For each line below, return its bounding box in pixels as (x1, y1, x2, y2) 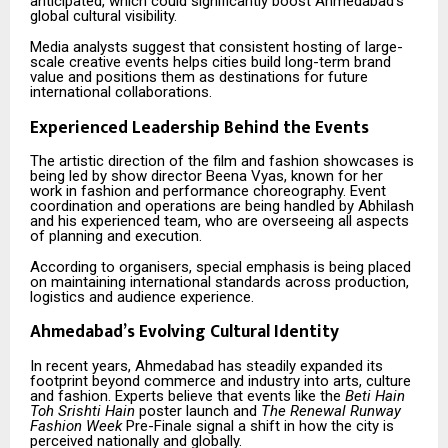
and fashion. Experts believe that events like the (30, 386, 345, 405)
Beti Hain (345, 386, 405, 405)
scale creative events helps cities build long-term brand (30, 53, 391, 72)
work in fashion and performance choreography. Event (30, 181, 386, 200)
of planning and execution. (30, 226, 202, 245)
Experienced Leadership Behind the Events (30, 112, 369, 142)
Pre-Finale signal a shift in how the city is (122, 416, 394, 435)
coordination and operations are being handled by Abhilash (30, 196, 414, 215)
